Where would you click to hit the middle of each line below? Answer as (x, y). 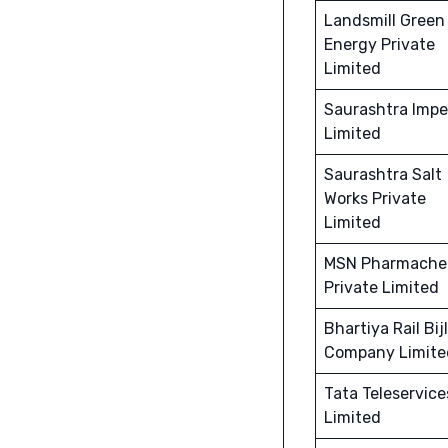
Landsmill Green (384, 21)
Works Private (374, 199)
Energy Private (379, 45)
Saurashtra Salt (382, 175)
